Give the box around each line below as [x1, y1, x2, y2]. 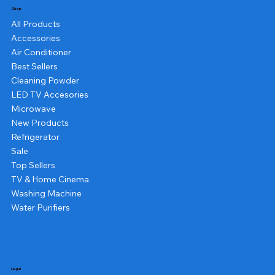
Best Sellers [10, 60, 58, 72]
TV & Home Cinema [10, 173, 89, 185]
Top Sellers [10, 159, 55, 171]
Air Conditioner [10, 46, 71, 58]
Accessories [10, 32, 60, 44]
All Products [10, 18, 60, 29]
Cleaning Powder [10, 74, 79, 86]
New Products [10, 117, 69, 128]
